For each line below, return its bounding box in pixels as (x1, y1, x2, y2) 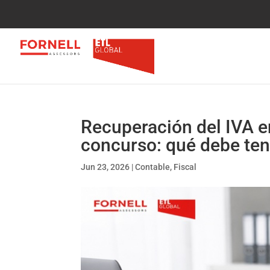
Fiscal (174, 162, 197, 172)
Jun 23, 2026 (81, 162, 130, 172)
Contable (135, 162, 171, 172)
